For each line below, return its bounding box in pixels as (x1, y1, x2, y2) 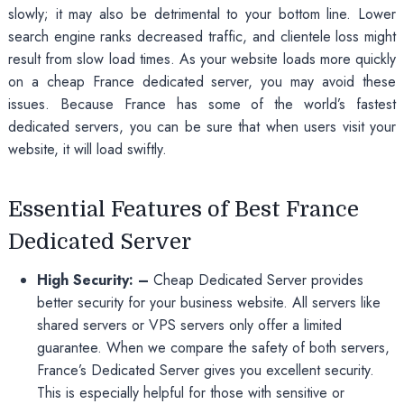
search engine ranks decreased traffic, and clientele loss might (7, 25, 397, 47)
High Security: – (36, 269, 149, 290)
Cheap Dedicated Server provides (148, 269, 363, 290)
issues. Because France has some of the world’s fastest (7, 93, 397, 115)
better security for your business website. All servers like (36, 291, 381, 313)
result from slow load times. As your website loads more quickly (7, 48, 397, 69)
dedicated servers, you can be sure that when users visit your (7, 115, 397, 137)
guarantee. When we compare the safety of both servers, (36, 336, 390, 358)
